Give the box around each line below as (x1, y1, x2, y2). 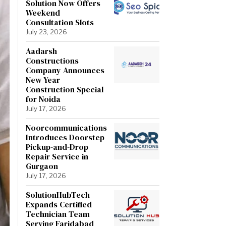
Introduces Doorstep (26, 131, 104, 143)
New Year (26, 74, 60, 85)
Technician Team (26, 208, 90, 219)
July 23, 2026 (26, 27, 67, 36)
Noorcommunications (26, 122, 107, 133)
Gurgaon (26, 160, 58, 172)
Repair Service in (26, 150, 88, 162)
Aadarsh (26, 45, 57, 56)
